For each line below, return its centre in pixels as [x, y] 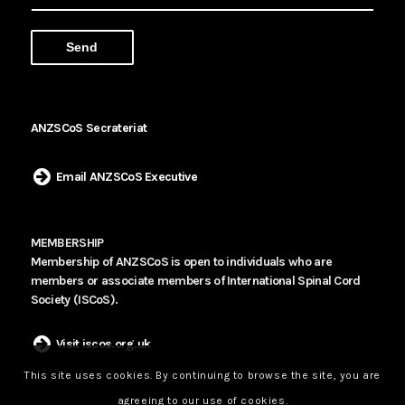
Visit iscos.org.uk [103, 344]
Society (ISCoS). [74, 299]
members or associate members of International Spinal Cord [195, 280]
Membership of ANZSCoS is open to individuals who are [181, 261]
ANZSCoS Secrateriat [89, 128]
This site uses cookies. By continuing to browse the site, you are [202, 375]
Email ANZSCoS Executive [126, 177]
